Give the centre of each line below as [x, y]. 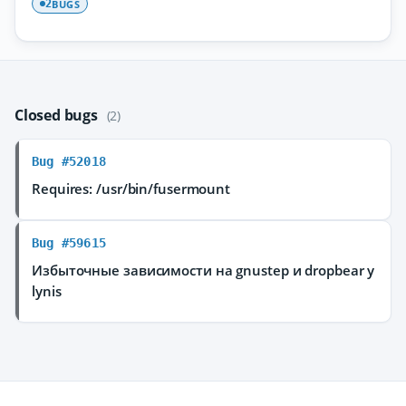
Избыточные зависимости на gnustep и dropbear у [203, 270]
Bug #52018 [69, 161]
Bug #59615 [69, 243]
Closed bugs [58, 115]
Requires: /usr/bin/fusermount [131, 188]
